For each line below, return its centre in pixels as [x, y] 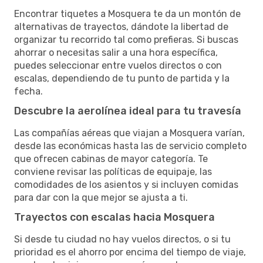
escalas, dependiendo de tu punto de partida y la [122, 78]
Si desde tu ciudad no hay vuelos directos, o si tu [122, 239]
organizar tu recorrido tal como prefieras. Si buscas [126, 39]
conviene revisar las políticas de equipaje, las [113, 171]
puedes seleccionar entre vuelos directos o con [118, 65]
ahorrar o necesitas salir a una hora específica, [116, 52]
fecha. [28, 91]
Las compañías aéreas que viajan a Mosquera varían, [129, 133]
